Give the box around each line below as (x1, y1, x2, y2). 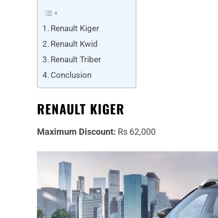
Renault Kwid (51, 39, 98, 49)
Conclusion (51, 70, 92, 80)
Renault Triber (51, 54, 102, 65)
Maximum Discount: (37, 127, 116, 137)
